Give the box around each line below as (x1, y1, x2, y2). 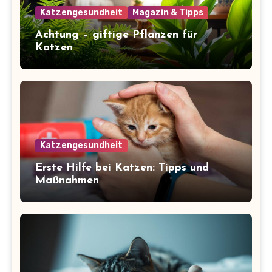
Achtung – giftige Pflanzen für (35, 29, 197, 41)
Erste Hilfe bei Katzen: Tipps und (35, 162, 209, 174)
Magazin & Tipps (132, 7, 203, 18)
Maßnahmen (35, 175, 99, 186)
